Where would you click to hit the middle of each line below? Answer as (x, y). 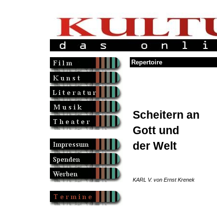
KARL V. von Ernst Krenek (163, 180)
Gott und (156, 130)
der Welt (155, 146)
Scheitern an (166, 115)
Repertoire (147, 62)
